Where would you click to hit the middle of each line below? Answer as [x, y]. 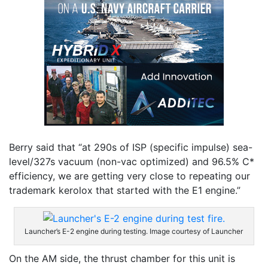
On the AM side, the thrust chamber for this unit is [122, 258]
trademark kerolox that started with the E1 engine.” [125, 190]
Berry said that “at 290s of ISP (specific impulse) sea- [131, 147]
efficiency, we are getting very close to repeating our [130, 176]
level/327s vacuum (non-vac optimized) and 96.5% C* [132, 161]
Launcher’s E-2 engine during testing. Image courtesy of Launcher [134, 231]
